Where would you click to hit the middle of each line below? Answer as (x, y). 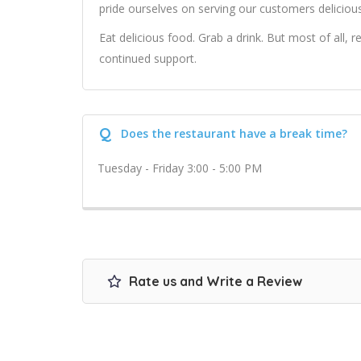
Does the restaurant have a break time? (234, 133)
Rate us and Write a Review (214, 281)
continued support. (148, 58)
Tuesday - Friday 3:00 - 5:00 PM (180, 168)
